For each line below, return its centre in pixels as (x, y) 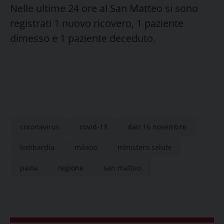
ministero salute (145, 147)
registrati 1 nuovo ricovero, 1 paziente (97, 23)
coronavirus (40, 126)
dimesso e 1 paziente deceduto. (83, 38)
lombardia (37, 147)
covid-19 (93, 126)
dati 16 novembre (157, 126)
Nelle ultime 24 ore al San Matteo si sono (104, 8)
